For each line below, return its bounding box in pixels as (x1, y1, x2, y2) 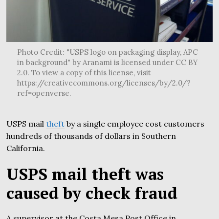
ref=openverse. (17, 88, 71, 98)
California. (6, 143, 45, 153)
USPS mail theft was (6, 163, 164, 184)
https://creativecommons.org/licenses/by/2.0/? (17, 78, 191, 88)
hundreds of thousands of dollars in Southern (6, 131, 176, 141)
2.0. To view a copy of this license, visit (17, 67, 151, 77)
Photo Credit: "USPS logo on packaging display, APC (17, 47, 198, 57)
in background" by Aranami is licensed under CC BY (17, 57, 198, 67)
